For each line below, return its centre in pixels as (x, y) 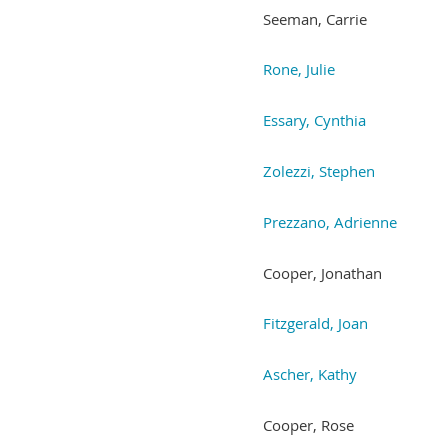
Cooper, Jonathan (322, 272)
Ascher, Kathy (310, 373)
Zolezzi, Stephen (319, 170)
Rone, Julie (299, 68)
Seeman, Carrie (315, 18)
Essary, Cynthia (314, 119)
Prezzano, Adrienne (330, 221)
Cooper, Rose (308, 424)
